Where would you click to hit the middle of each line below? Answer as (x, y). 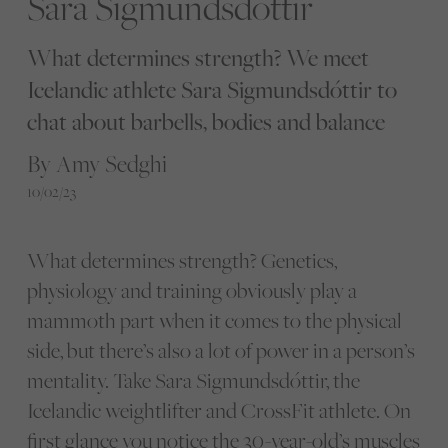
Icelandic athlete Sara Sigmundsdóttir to (211, 89)
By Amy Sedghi (96, 163)
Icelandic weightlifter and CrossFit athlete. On (218, 410)
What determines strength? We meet (197, 57)
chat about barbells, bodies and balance (205, 121)
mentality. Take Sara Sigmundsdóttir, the (193, 380)
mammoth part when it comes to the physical (214, 320)
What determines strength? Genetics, (181, 260)
